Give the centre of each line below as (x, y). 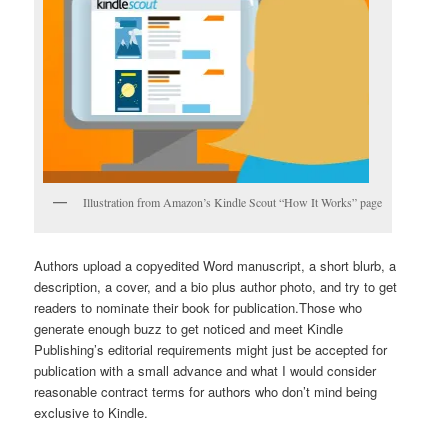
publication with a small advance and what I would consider (205, 370)
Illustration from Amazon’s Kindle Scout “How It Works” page (233, 202)
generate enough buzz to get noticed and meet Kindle (189, 328)
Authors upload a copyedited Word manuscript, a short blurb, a (215, 265)
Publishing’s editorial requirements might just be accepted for (211, 349)
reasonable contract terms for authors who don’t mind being (206, 391)
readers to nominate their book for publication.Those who (198, 307)
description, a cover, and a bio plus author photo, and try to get (216, 286)
